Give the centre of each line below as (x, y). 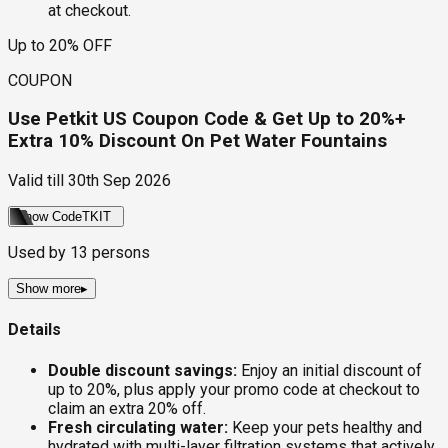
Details (34, 330)
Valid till (36, 181)
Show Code (49, 217)
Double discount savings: (142, 370)
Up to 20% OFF (60, 45)
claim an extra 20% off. (127, 408)
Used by (39, 253)
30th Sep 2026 (119, 181)
